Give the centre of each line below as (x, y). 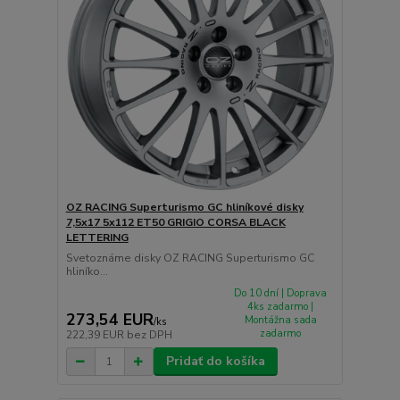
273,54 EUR (109, 320)
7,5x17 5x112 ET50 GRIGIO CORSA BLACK (175, 222)
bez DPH (149, 335)
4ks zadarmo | (281, 306)
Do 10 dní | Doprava (281, 293)
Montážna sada (280, 320)
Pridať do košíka (215, 362)
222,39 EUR (96, 335)
